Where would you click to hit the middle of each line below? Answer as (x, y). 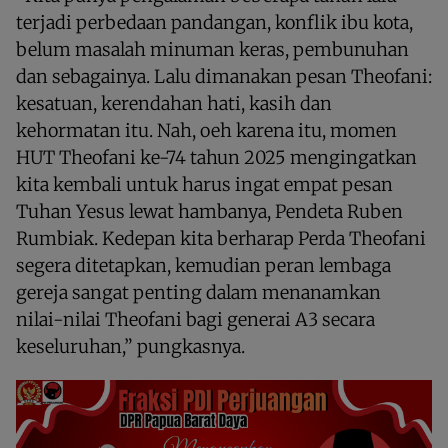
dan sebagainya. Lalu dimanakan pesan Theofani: (224, 76)
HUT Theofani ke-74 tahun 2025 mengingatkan (216, 157)
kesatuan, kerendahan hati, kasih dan (174, 103)
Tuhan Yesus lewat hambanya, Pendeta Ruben (209, 211)
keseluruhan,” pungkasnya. (130, 346)
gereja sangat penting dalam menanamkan (198, 292)
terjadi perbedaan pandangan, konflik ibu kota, (214, 22)
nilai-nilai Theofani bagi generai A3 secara (195, 319)
